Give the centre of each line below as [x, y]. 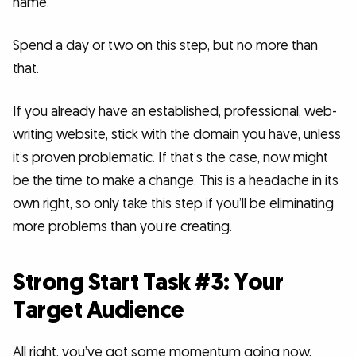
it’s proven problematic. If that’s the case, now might [170, 157]
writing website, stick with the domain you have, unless [177, 134]
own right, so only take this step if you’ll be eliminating [173, 203]
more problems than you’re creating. [122, 226]
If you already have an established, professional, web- [175, 111]
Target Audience [99, 310]
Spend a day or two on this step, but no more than [165, 46]
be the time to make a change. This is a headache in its [176, 180]
